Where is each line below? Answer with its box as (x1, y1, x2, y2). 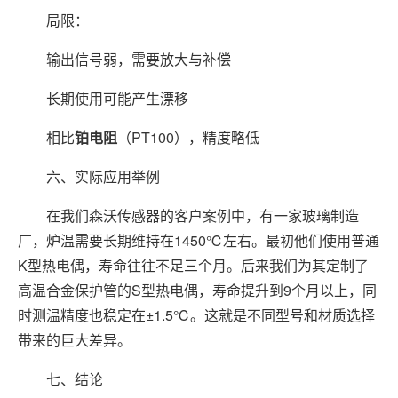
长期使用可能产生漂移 (18, 88, 188, 109)
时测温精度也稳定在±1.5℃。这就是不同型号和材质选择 (18, 305, 375, 326)
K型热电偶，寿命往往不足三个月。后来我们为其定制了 (18, 255, 369, 276)
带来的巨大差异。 (18, 330, 131, 351)
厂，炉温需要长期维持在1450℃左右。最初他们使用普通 (18, 230, 379, 251)
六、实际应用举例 (18, 166, 160, 187)
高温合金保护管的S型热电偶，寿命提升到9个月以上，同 (18, 280, 377, 301)
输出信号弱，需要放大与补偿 (18, 49, 231, 70)
